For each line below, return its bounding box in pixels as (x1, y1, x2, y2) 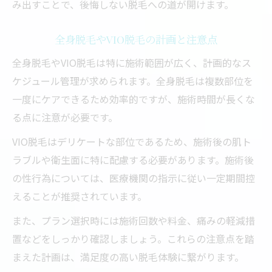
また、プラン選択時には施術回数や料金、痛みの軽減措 (12, 213, 255, 228)
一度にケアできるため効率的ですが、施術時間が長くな (12, 92, 255, 106)
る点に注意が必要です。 (12, 110, 118, 124)
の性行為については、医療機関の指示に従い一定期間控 (12, 171, 255, 185)
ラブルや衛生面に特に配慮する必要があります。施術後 (12, 152, 254, 167)
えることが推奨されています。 (12, 189, 147, 203)
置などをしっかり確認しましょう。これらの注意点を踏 (12, 231, 254, 246)
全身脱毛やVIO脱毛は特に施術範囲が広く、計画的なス (12, 55, 251, 70)
